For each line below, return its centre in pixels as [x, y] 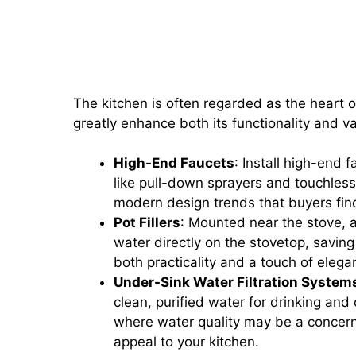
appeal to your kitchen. [186, 342]
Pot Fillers [147, 222]
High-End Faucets [174, 163]
